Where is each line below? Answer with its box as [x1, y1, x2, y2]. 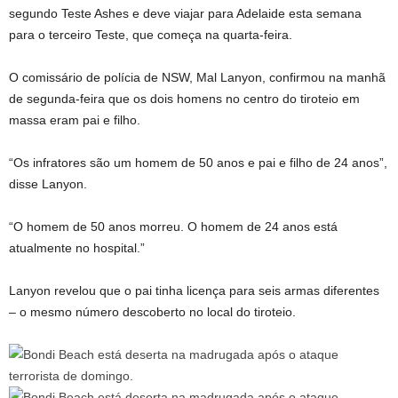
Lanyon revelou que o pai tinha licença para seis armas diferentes [9, 283, 379, 298]
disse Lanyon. [9, 177, 87, 191]
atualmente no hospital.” [9, 241, 145, 255]
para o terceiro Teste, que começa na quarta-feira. [9, 28, 292, 42]
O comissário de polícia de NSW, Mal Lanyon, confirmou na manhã [9, 70, 386, 84]
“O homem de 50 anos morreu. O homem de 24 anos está [9, 219, 338, 234]
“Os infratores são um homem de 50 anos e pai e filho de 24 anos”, [9, 155, 387, 170]
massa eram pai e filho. [9, 113, 140, 127]
